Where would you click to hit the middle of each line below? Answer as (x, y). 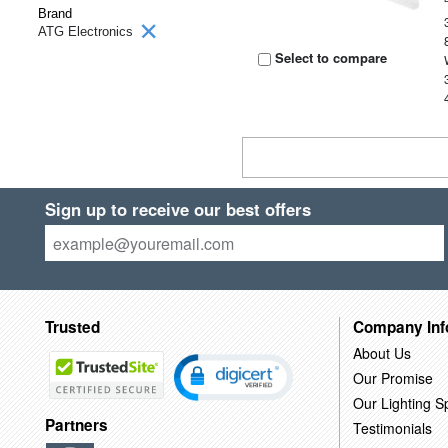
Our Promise (392, 377)
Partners (76, 425)
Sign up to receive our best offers (177, 209)
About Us (381, 352)
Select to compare (329, 57)
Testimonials (392, 427)
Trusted (72, 326)
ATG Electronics (87, 31)
